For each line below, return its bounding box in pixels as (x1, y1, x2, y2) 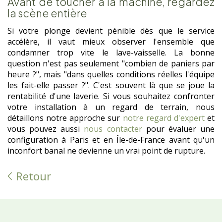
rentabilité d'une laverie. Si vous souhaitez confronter (7, 90, 215, 102)
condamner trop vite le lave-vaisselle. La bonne (7, 47, 215, 58)
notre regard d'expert (122, 112, 205, 123)
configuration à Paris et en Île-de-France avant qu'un (7, 134, 215, 145)
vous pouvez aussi (7, 123, 84, 134)
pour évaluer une (142, 123, 215, 134)
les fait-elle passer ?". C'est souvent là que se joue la (7, 79, 215, 91)
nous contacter (84, 123, 142, 134)
